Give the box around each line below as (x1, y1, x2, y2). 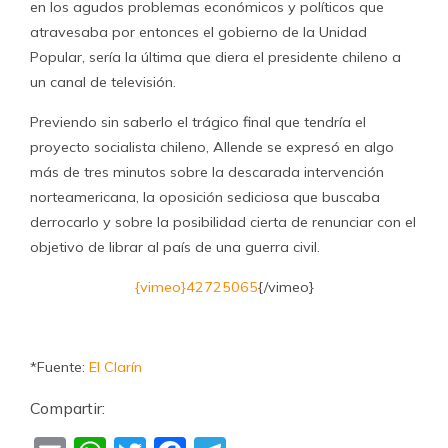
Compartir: (30, 398, 105, 418)
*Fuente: (30, 358, 89, 376)
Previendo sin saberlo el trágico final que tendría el (30, 113, 366, 131)
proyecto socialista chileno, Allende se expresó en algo (30, 138, 394, 156)
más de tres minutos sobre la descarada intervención (30, 163, 384, 181)
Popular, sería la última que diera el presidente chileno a (30, 48, 401, 66)
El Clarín (89, 358, 142, 376)
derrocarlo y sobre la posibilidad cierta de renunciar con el (30, 213, 416, 231)
